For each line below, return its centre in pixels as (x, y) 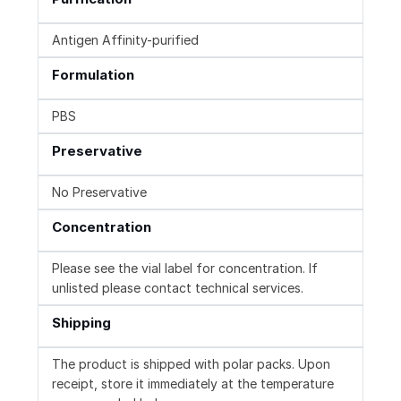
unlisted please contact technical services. (178, 288)
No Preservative (99, 192)
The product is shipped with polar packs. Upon (191, 364)
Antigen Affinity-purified (125, 40)
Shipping (81, 323)
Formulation (93, 75)
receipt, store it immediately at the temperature (193, 384)
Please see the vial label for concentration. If (185, 269)
